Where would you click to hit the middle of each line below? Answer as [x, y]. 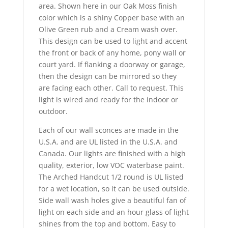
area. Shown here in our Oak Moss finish [108, 6]
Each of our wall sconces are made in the [108, 130]
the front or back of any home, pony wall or [112, 53]
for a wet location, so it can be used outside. [114, 189]
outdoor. [53, 111]
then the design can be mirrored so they [107, 76]
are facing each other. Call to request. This [111, 88]
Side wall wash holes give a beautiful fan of [112, 201]
